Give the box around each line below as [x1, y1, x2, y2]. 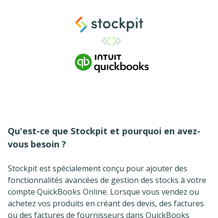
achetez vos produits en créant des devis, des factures [8, 198, 204, 209]
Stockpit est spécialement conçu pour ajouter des [8, 163, 187, 174]
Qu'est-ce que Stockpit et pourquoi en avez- [8, 125, 200, 137]
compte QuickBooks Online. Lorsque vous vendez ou [8, 186, 199, 198]
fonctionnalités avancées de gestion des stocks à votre [8, 175, 206, 186]
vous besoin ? [8, 138, 66, 150]
